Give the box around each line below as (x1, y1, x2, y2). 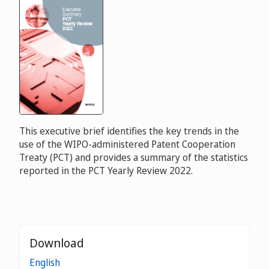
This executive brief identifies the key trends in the (19, 124, 239, 138)
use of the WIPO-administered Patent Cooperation (19, 137, 235, 151)
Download (29, 234, 84, 251)
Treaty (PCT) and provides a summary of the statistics (19, 150, 248, 164)
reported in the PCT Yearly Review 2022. (19, 163, 193, 177)
